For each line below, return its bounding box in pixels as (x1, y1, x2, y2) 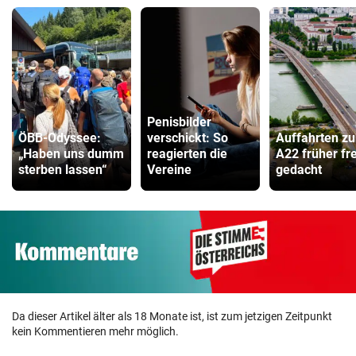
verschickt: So (147, 130, 228, 146)
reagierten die (147, 146, 227, 162)
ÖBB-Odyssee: (18, 130, 101, 146)
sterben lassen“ (18, 162, 107, 178)
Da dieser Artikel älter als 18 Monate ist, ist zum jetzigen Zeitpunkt (12, 309, 332, 323)
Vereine (147, 162, 192, 178)
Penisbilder (147, 114, 211, 130)
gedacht (276, 162, 322, 178)
